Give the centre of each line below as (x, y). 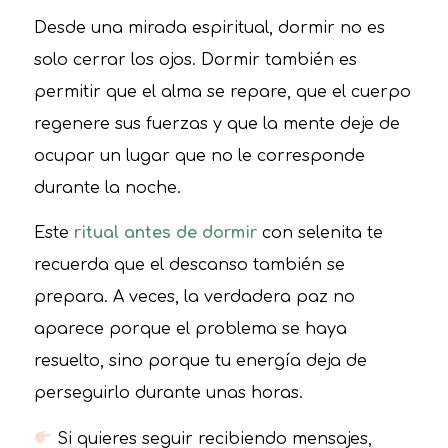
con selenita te (319, 233)
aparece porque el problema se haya (190, 329)
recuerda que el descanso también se (189, 265)
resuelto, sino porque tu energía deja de (200, 361)
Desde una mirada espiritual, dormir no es (209, 27)
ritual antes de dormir (165, 233)
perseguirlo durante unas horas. (168, 393)
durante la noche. (107, 187)
